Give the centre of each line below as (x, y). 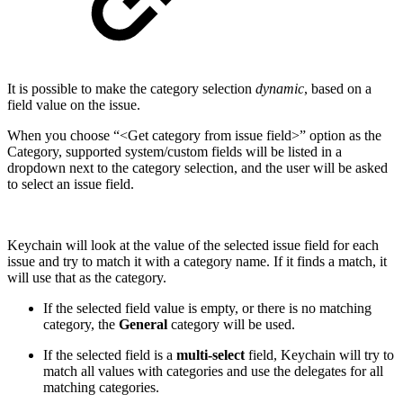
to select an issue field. (71, 184)
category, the (81, 324)
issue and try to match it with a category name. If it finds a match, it (197, 261)
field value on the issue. (74, 104)
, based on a (338, 88)
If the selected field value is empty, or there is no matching (207, 308)
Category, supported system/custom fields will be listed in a (175, 151)
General (143, 324)
